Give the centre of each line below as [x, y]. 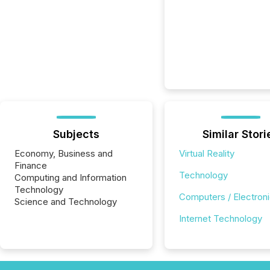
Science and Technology [66, 202]
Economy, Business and [64, 153]
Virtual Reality [206, 153]
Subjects [76, 134]
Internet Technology [220, 218]
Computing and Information [71, 177]
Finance [31, 165]
